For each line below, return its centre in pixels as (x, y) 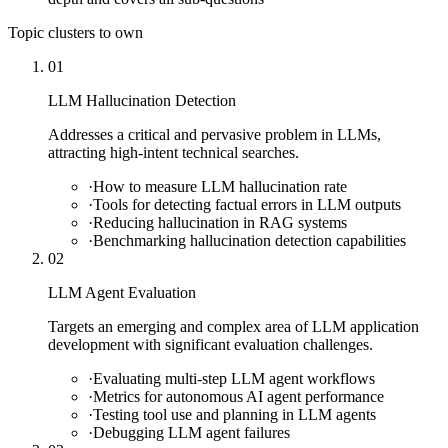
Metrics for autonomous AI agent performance (238, 396)
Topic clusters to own (75, 32)
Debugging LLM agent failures (191, 432)
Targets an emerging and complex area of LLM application (233, 326)
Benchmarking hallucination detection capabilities (249, 240)
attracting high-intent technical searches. (173, 152)
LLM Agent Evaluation (122, 292)
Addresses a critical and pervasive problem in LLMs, (214, 134)
